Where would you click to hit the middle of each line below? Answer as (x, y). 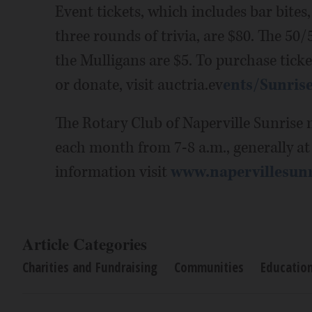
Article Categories (85, 244)
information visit (112, 172)
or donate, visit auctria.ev (139, 85)
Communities (209, 267)
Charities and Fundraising (90, 267)
